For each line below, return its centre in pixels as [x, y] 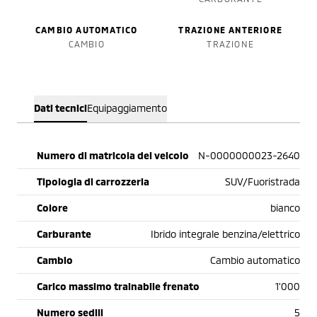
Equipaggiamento [127, 108]
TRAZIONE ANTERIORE [231, 30]
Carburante [64, 234]
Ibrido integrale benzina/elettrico [225, 234]
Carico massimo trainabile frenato [118, 287]
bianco [285, 208]
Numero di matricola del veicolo [113, 156]
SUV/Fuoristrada [263, 182]
